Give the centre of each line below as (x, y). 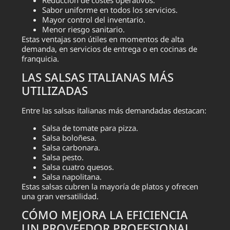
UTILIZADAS (55, 91)
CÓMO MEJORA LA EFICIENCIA (105, 215)
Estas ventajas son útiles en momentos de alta (103, 39)
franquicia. (41, 58)
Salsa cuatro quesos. (78, 167)
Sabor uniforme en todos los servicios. (110, 9)
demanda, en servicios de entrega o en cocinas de (110, 49)
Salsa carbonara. (71, 147)
